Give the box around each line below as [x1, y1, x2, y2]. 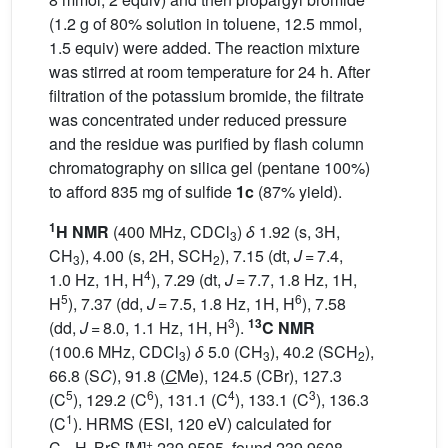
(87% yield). [254, 180, 342, 204]
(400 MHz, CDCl [109, 220, 230, 244]
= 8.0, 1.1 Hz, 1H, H [88, 316, 228, 340]
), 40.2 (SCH [270, 340, 358, 364]
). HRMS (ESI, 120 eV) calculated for [73, 412, 331, 436]
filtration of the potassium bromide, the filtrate [49, 84, 364, 108]
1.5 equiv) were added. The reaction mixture [49, 36, 360, 60]
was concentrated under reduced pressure [49, 108, 347, 132]
